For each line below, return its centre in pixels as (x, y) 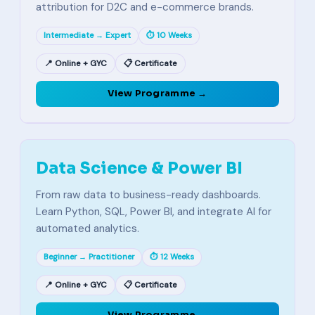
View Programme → (157, 94)
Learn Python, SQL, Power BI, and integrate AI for (154, 212)
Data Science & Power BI (139, 168)
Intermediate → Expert (87, 36)
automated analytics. (88, 229)
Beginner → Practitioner (89, 257)
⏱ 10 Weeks (169, 36)
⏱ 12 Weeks (172, 257)
